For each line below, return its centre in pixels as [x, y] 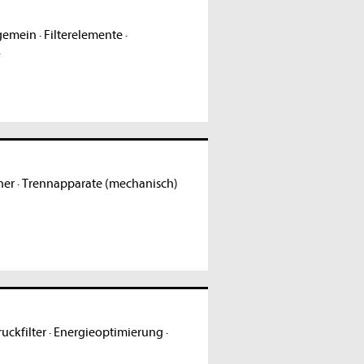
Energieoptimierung [108, 333]
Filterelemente [83, 35]
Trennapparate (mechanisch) [100, 184]
